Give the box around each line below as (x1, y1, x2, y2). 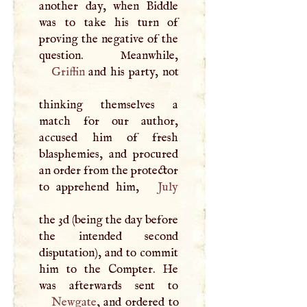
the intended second (39, 229, 179, 245)
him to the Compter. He (39, 262, 179, 278)
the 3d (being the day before (39, 212, 179, 228)
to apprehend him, (39, 180, 146, 195)
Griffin (51, 64, 85, 80)
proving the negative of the (39, 32, 179, 47)
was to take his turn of (39, 15, 179, 31)
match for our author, (39, 114, 179, 130)
